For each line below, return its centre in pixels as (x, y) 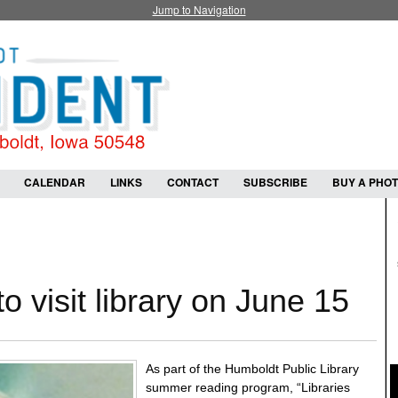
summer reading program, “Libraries (248, 387)
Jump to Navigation (199, 9)
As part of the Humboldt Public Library (252, 369)
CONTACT (193, 182)
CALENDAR (55, 182)
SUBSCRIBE (275, 182)
